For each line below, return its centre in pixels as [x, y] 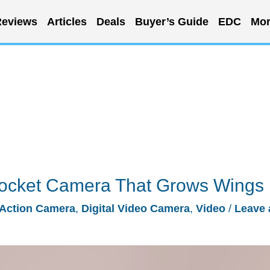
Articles [67, 21]
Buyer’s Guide [171, 21]
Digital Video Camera [136, 209]
